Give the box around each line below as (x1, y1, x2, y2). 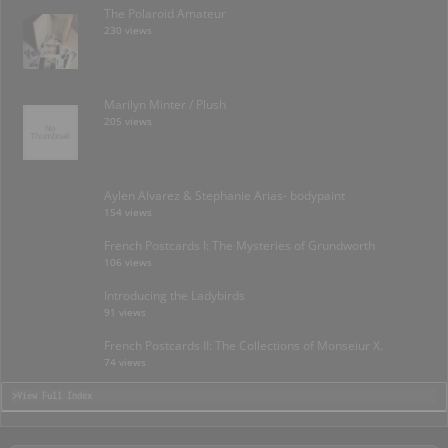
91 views (104, 306, 146, 320)
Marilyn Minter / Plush (104, 96, 226, 114)
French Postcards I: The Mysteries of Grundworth (104, 237, 375, 255)
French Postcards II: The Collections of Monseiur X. (104, 337, 383, 355)
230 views (104, 24, 152, 38)
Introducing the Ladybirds (104, 287, 245, 305)
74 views (104, 356, 146, 370)
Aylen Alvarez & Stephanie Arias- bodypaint (104, 187, 345, 205)
